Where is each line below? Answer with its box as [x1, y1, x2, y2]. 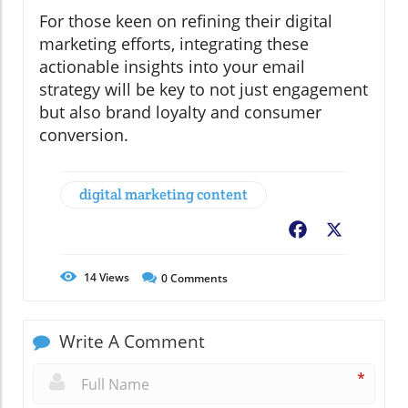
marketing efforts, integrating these [39, 33, 309, 56]
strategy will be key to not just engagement [39, 78, 368, 101]
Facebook [310, 221, 375, 242]
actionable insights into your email [39, 56, 305, 78]
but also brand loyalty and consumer [39, 101, 321, 124]
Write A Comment [55, 330, 205, 354]
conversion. [39, 124, 128, 147]
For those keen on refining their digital [39, 10, 332, 33]
